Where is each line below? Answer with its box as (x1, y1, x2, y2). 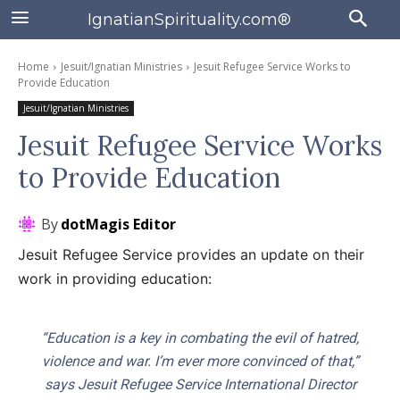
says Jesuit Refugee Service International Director (44, 376, 356, 393)
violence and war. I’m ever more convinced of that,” (41, 353, 359, 370)
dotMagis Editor (61, 214, 176, 234)
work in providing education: (18, 270, 212, 287)
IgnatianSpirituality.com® (87, 9, 291, 29)
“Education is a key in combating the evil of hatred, (41, 329, 359, 346)
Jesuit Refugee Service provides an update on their (18, 246, 364, 263)
